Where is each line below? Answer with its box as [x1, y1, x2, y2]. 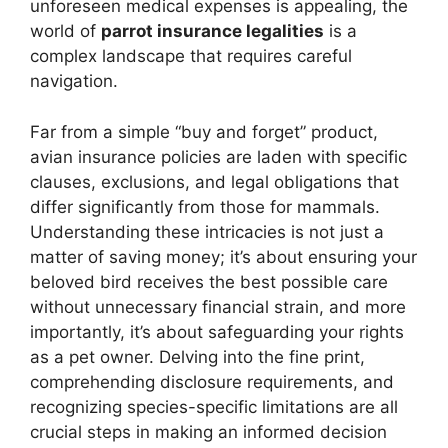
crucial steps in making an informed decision [30, 421, 387, 442]
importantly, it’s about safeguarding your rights [30, 321, 404, 342]
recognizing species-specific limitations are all [30, 396, 398, 417]
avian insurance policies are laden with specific [30, 146, 407, 167]
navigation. [30, 71, 118, 92]
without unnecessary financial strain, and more [30, 296, 406, 317]
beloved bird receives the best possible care [30, 271, 388, 292]
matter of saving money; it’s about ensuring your [30, 246, 417, 267]
